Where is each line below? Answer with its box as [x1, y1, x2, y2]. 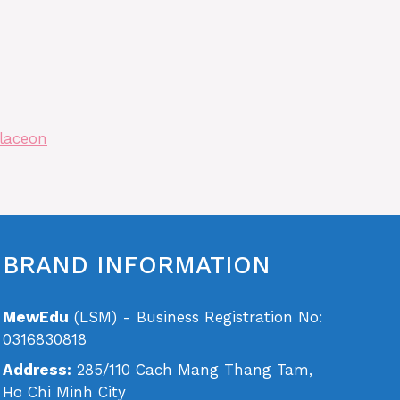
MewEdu [2, 308, 69, 327]
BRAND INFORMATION [2, 251, 271, 280]
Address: [2, 360, 71, 379]
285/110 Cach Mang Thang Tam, [71, 360, 312, 379]
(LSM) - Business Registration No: [68, 308, 323, 327]
